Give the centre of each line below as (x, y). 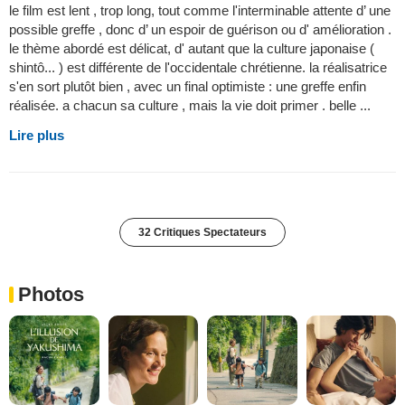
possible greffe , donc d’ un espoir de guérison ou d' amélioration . (200, 29)
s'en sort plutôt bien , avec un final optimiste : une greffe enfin (188, 86)
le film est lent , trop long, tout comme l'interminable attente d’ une (200, 10)
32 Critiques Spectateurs (202, 232)
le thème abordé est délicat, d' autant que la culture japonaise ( (192, 48)
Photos (51, 294)
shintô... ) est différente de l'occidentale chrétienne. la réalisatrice (198, 67)
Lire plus (37, 135)
